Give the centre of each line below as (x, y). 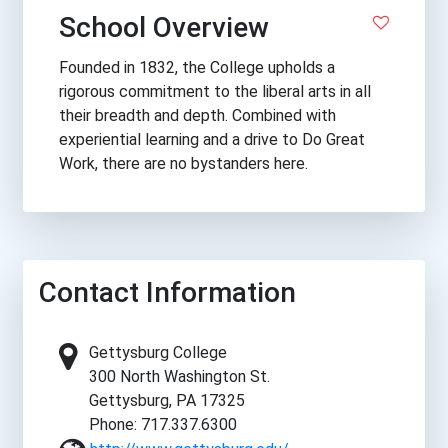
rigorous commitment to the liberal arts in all (215, 92)
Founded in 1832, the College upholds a (197, 68)
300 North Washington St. (179, 377)
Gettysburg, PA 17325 (167, 401)
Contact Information (167, 293)
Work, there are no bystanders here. (183, 164)
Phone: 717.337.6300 (163, 425)
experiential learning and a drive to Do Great (212, 140)
